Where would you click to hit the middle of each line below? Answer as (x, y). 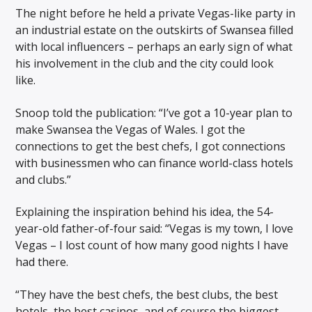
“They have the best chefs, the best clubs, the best (147, 294)
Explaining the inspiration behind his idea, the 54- (145, 212)
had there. (42, 262)
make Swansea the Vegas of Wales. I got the (131, 129)
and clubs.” (44, 179)
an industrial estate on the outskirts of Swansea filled (155, 30)
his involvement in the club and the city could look (145, 64)
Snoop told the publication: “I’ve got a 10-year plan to (154, 112)
